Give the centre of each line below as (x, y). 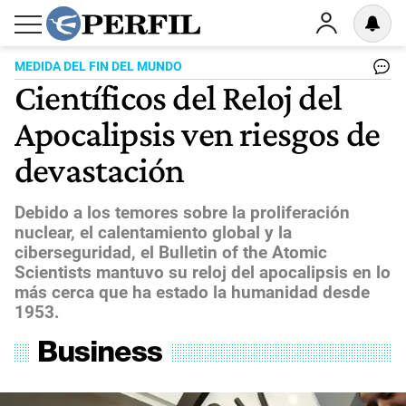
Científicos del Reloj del (179, 97)
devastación (100, 169)
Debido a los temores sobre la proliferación (182, 212)
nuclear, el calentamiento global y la (153, 232)
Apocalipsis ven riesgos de (198, 133)
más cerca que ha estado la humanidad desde (192, 292)
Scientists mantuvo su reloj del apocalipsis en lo (203, 272)
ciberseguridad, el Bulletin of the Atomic (171, 252)
